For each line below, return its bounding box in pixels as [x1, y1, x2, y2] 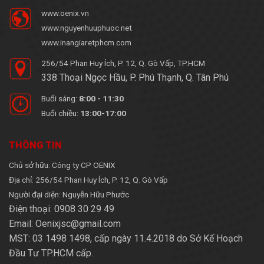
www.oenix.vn [41, 8, 89, 18]
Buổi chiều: [41, 108, 80, 118]
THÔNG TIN [9, 139, 62, 151]
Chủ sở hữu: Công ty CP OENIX [9, 160, 115, 170]
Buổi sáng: [41, 93, 79, 103]
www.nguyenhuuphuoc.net [41, 22, 132, 32]
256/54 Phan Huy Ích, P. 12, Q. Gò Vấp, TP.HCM [41, 58, 205, 68]
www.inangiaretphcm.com [41, 37, 131, 47]
